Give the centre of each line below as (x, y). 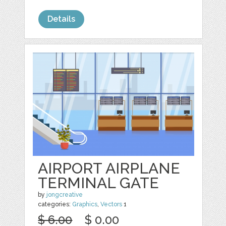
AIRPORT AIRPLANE (109, 168)
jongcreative (65, 194)
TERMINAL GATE (99, 183)
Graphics (85, 204)
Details (62, 19)
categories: (55, 204)
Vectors (111, 204)
